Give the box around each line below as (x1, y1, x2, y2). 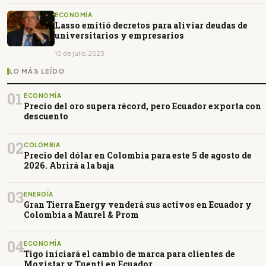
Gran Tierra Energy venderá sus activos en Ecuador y (24, 198, 252, 210)
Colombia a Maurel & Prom (24, 208, 139, 220)
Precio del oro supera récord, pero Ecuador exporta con (24, 100, 261, 112)
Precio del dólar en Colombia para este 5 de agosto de (24, 149, 252, 161)
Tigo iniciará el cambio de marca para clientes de (24, 248, 235, 259)
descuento (24, 110, 68, 122)
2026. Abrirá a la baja (24, 159, 114, 171)
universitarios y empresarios (55, 29, 184, 41)
